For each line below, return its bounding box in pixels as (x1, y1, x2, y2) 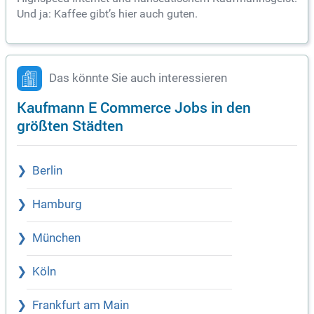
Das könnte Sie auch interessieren (49, 71, 227, 85)
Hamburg (32, 197, 82, 211)
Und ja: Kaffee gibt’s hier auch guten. (17, 6, 198, 20)
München (32, 231, 81, 245)
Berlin (32, 163, 62, 177)
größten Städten (17, 114, 123, 135)
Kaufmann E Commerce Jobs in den (17, 96, 251, 117)
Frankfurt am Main (32, 298, 129, 312)
